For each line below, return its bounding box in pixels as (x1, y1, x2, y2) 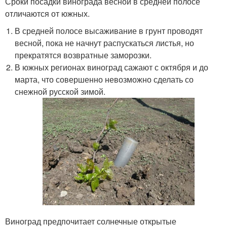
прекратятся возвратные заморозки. (15, 49, 152, 61)
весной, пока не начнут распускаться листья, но (15, 37, 195, 49)
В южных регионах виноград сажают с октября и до (15, 61, 209, 73)
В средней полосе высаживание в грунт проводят (15, 25, 203, 36)
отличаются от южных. (5, 8, 90, 19)
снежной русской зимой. (15, 86, 106, 97)
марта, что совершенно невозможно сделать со (15, 73, 194, 85)
